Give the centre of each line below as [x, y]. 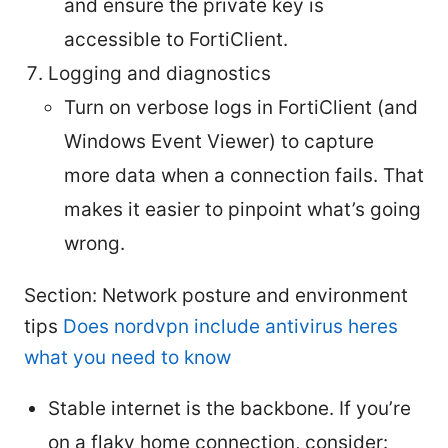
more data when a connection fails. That [244, 176]
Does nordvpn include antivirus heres [230, 327]
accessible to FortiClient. [176, 40]
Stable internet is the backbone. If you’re [229, 409]
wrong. [94, 244]
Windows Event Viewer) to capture [219, 142]
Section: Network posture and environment [216, 296]
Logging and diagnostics [159, 74]
